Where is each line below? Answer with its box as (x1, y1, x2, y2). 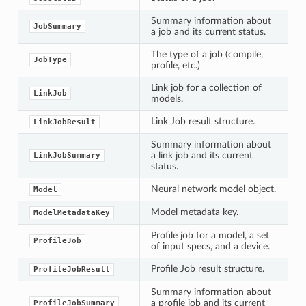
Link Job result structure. (150, 115, 255, 126)
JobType (33, 55, 67, 64)
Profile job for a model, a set (150, 229, 269, 240)
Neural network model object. (150, 183, 276, 194)
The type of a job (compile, (150, 48, 263, 59)
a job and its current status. (150, 26, 266, 37)
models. (150, 93, 183, 104)
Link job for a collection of (150, 82, 262, 93)
